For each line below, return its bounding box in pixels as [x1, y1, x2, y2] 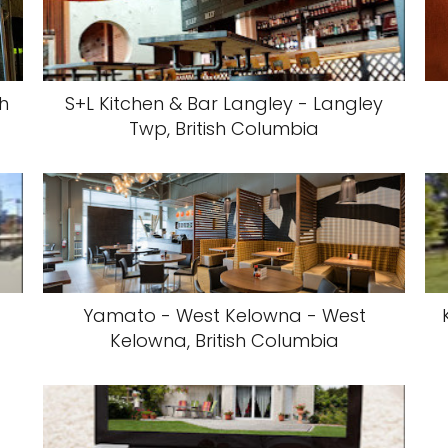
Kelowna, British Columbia [109, 328, 339, 353]
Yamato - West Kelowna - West [82, 303, 366, 328]
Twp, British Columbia [129, 116, 319, 141]
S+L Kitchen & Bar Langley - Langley [65, 91, 383, 116]
